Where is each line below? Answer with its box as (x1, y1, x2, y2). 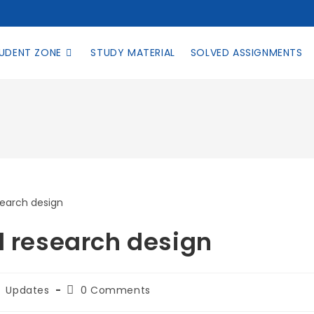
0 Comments (80, 282, 151, 297)
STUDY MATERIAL (90, 46, 175, 60)
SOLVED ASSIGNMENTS (190, 46, 303, 60)
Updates (6, 282, 50, 297)
